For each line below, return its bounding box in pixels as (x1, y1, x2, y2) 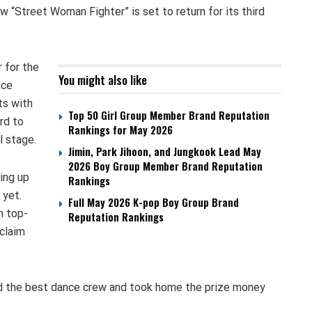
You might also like (58, 71, 147, 89)
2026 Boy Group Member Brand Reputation (68, 158, 263, 174)
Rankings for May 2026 (68, 122, 173, 138)
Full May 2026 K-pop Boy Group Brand (68, 194, 239, 210)
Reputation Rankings (68, 209, 164, 225)
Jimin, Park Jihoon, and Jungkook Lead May (68, 143, 261, 159)
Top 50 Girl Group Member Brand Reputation (68, 107, 270, 123)
